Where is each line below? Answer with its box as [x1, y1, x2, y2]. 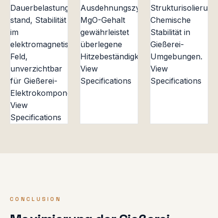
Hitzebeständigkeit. [80, 51, 149, 61]
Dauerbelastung [10, 2, 69, 13]
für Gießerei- [10, 75, 57, 86]
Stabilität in [150, 27, 190, 37]
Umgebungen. [150, 51, 202, 61]
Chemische [150, 15, 191, 25]
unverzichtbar [10, 63, 62, 73]
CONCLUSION [10, 195, 61, 202]
